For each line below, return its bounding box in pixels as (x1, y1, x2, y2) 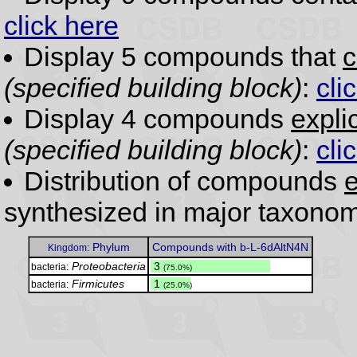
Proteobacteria (72, 260, 146, 273)
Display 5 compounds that (24, 41, 343, 73)
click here (4, 10, 119, 41)
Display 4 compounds (24, 104, 291, 135)
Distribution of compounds (24, 166, 344, 197)
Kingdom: (47, 242, 89, 253)
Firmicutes (72, 277, 124, 291)
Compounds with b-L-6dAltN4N (152, 241, 308, 254)
